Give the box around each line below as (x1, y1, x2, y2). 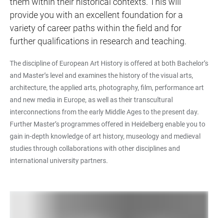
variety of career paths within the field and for (10, 22, 182, 33)
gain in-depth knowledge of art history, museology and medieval (10, 132, 200, 140)
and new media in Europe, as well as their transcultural (10, 95, 173, 104)
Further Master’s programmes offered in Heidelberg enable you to (10, 120, 205, 128)
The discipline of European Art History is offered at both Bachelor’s (10, 59, 208, 67)
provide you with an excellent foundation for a (10, 9, 183, 20)
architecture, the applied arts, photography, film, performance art (10, 83, 204, 91)
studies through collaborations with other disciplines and (10, 144, 180, 152)
